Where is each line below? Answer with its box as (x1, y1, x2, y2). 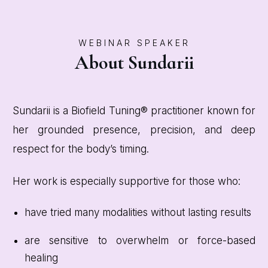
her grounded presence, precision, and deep (13, 124, 255, 136)
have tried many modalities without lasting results (25, 206, 251, 219)
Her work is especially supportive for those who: (13, 175, 240, 188)
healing (25, 252, 58, 264)
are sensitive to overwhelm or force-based (25, 234, 255, 247)
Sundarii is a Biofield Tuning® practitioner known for (13, 105, 255, 117)
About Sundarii (74, 51, 194, 75)
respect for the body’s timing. (13, 143, 149, 156)
